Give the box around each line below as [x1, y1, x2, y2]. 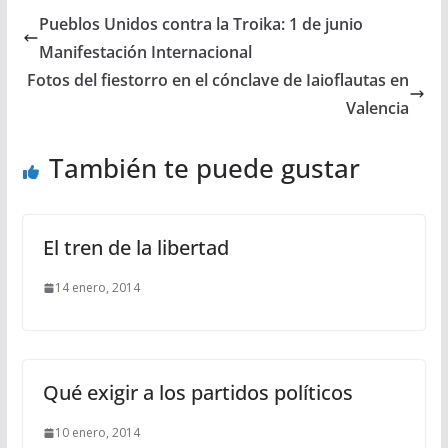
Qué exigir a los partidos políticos [42, 379, 353, 407]
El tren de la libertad [42, 234, 229, 262]
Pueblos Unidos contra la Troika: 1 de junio [38, 13, 363, 36]
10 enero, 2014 [54, 424, 140, 442]
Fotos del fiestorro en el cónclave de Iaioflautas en [27, 69, 410, 92]
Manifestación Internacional [38, 41, 252, 64]
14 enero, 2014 [54, 279, 140, 297]
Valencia [346, 97, 410, 120]
